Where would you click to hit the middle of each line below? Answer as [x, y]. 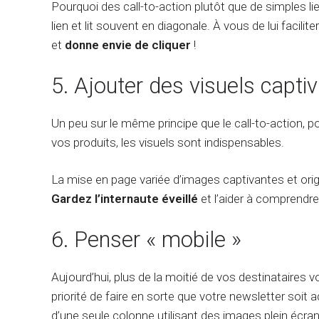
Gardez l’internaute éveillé [126, 199]
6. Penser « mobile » [146, 240]
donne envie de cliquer [128, 45]
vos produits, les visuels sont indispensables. [168, 142]
